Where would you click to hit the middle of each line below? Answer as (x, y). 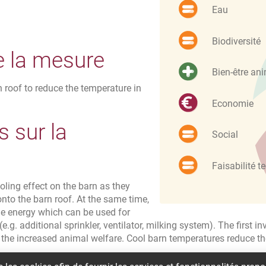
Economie (233, 103)
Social (225, 135)
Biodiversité (236, 41)
